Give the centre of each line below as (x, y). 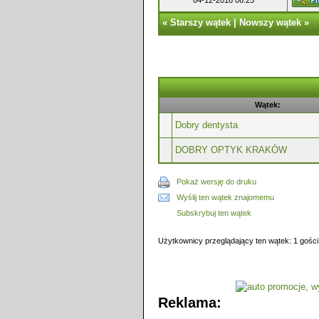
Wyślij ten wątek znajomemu (225, 197)
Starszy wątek (200, 22)
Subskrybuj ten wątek (214, 213)
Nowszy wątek (270, 22)
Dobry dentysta (206, 125)
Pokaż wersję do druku (216, 182)
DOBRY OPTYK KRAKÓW (231, 150)
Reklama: (190, 303)
